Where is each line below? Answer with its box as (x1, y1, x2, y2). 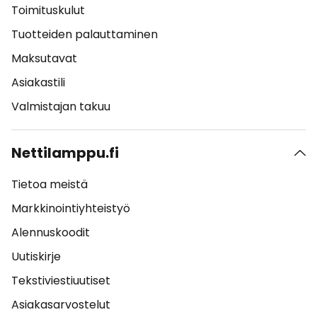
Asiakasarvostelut (11, 296, 110, 313)
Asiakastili (11, 74, 65, 91)
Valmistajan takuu (11, 98, 110, 115)
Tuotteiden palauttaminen (11, 26, 158, 42)
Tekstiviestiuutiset (11, 272, 110, 289)
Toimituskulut (11, 2, 85, 18)
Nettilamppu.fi (11, 143, 119, 163)
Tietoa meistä (11, 176, 88, 192)
